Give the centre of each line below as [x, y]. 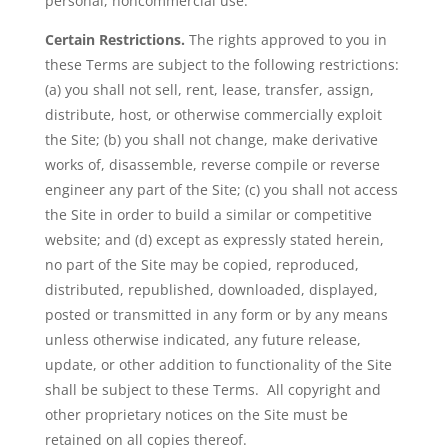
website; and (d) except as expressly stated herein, [214, 239]
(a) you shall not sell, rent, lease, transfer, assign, [209, 89]
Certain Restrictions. [114, 39]
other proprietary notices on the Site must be [196, 414]
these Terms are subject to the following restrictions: [221, 64]
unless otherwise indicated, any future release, [202, 339]
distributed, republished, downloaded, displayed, [211, 289]
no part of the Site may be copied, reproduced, [201, 264]
